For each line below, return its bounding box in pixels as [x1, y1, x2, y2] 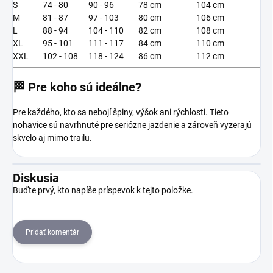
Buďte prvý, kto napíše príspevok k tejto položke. [13, 185, 193, 195]
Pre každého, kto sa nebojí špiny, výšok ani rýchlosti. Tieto [13, 107, 229, 117]
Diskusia [13, 170, 59, 185]
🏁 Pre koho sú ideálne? [13, 79, 141, 94]
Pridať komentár [26, 227, 79, 236]
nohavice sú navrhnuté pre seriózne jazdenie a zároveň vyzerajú [13, 119, 252, 130]
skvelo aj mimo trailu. [13, 132, 92, 143]
